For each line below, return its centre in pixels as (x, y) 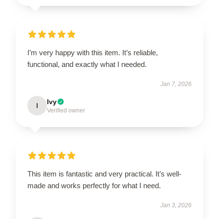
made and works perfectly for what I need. (95, 185)
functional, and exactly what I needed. (87, 64)
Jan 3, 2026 (176, 205)
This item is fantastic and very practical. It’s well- (104, 174)
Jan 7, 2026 (176, 84)
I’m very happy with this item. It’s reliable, (93, 52)
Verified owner (66, 110)
